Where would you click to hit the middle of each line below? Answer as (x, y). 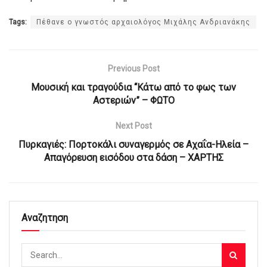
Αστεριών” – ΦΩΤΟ (133, 100)
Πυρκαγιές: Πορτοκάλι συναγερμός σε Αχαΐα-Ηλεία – (133, 144)
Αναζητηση (45, 218)
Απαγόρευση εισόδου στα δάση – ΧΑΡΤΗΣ (133, 157)
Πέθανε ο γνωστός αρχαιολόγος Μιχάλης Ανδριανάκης (143, 22)
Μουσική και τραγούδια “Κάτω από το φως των (133, 87)
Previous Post (133, 68)
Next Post (133, 125)
